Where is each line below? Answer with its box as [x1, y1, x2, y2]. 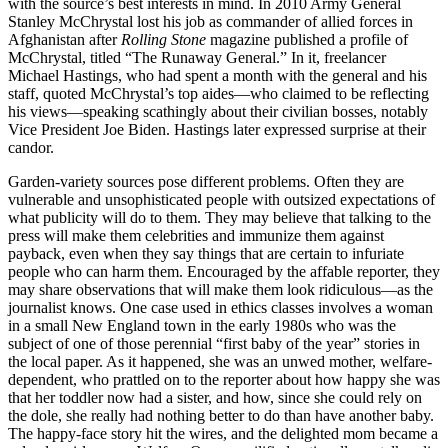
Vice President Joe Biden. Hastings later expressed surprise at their [8, 120, 426, 138]
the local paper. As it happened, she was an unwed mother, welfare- [8, 352, 432, 370]
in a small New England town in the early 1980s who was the [8, 316, 396, 334]
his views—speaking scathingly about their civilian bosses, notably [8, 102, 428, 120]
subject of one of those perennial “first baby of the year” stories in [8, 334, 420, 352]
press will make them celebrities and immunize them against [8, 226, 384, 244]
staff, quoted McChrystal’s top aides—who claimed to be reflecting [8, 84, 429, 102]
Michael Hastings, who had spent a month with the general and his [8, 66, 427, 84]
